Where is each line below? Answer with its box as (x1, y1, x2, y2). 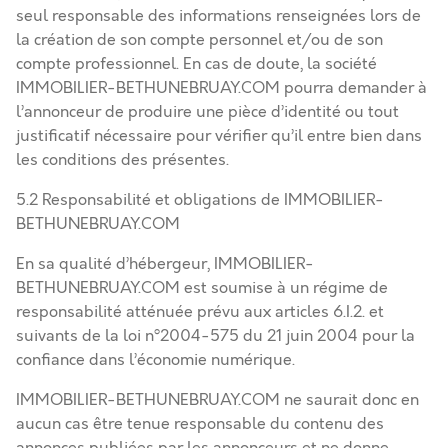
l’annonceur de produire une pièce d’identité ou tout (16, 101, 399, 123)
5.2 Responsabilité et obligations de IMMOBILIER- (16, 189, 384, 211)
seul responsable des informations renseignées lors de (16, 5, 421, 27)
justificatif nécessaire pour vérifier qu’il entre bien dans (16, 125, 422, 147)
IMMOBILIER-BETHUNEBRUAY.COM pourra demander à (16, 77, 427, 99)
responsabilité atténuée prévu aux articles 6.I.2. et (16, 301, 384, 323)
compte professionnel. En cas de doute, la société (16, 53, 377, 75)
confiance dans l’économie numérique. (16, 349, 295, 371)
